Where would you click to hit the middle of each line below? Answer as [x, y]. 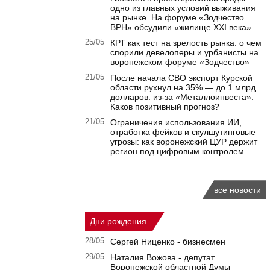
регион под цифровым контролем [177, 152]
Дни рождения [118, 221]
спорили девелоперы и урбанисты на [184, 53]
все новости [237, 190]
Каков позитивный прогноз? [165, 107]
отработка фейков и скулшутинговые [183, 132]
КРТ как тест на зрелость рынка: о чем [186, 43]
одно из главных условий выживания [183, 8]
